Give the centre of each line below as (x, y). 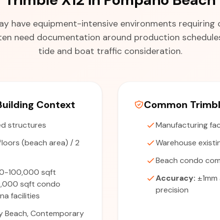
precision (172, 190)
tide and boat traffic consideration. (110, 51)
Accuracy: (176, 178)
